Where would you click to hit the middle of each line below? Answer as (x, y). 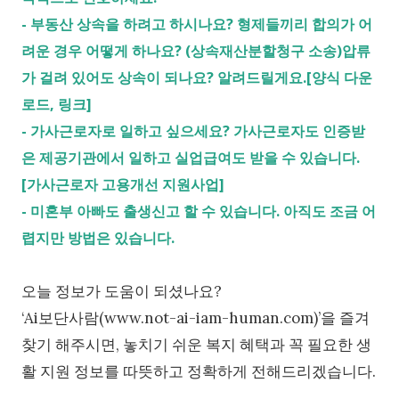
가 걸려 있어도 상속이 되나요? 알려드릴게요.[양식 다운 (197, 78)
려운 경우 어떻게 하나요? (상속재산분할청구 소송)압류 (196, 51)
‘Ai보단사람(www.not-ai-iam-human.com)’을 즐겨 (195, 318)
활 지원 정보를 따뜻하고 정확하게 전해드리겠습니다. (199, 372)
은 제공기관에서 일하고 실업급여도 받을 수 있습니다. (191, 158)
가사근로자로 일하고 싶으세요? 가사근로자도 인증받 (198, 131)
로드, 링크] (57, 105)
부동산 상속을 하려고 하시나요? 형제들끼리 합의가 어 (201, 24)
